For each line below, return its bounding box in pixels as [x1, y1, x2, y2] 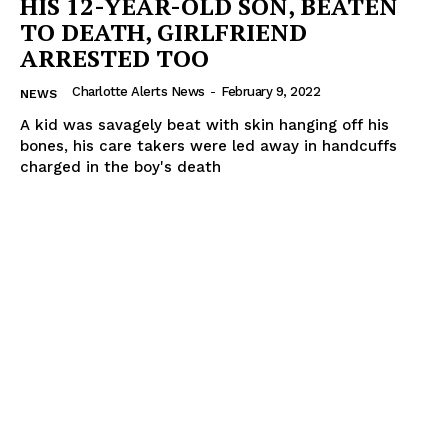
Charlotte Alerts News [72, 84, 205, 100]
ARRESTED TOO [20, 42, 209, 75]
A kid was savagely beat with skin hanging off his [20, 116, 389, 135]
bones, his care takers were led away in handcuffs [20, 137, 397, 156]
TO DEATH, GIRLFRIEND [20, 16, 307, 49]
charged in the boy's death [20, 158, 221, 177]
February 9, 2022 [221, 84, 320, 100]
